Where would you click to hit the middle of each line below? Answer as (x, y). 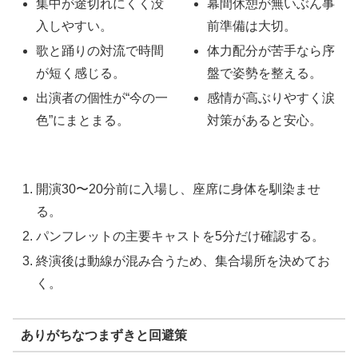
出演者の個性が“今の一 (102, 98)
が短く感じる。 (81, 74)
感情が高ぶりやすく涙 (271, 98)
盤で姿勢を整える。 (265, 74)
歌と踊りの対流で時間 (100, 51)
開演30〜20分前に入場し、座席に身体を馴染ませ (179, 189)
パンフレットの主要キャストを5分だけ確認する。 (181, 237)
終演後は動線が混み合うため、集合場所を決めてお (183, 261)
